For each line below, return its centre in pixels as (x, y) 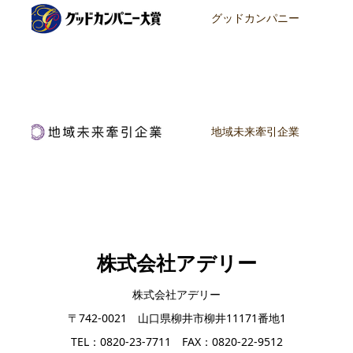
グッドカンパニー (255, 18)
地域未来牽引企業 (255, 132)
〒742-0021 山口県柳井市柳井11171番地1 (176, 318)
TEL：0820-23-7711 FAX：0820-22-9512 (176, 341)
